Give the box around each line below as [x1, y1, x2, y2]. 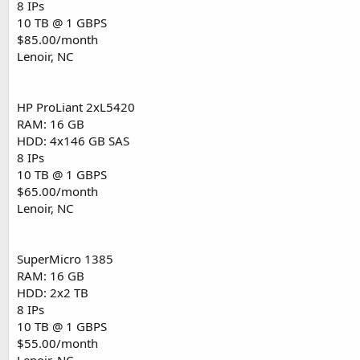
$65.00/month [17, 183, 98, 200]
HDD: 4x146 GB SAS [17, 133, 129, 149]
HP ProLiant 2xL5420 [17, 99, 135, 116]
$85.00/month [17, 31, 98, 48]
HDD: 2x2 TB [17, 284, 88, 301]
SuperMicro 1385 [17, 251, 113, 268]
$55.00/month [17, 335, 98, 352]
